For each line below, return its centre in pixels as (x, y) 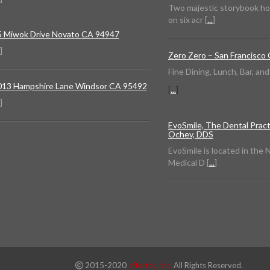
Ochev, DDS (191, 134)
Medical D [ (189, 163)
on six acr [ (188, 20)
